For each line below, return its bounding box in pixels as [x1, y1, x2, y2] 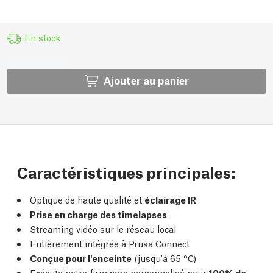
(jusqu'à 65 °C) [132, 252, 196, 264]
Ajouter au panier [103, 73, 189, 87]
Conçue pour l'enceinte [30, 252, 132, 264]
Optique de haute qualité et [30, 193, 144, 205]
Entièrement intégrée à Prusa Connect [30, 237, 190, 249]
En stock [24, 31, 60, 43]
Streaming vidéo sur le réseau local [30, 222, 176, 235]
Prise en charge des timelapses [30, 208, 167, 220]
